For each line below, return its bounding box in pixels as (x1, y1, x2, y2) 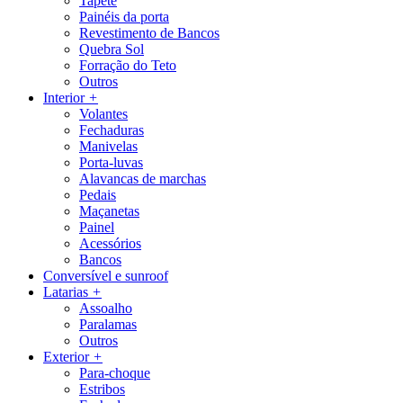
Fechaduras (79, 122, 144, 138)
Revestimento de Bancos (79, 25, 219, 40)
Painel (79, 219, 114, 235)
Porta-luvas (79, 155, 143, 170)
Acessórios (79, 236, 141, 251)
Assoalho (79, 300, 132, 316)
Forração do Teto (79, 58, 176, 73)
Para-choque (79, 365, 150, 381)
